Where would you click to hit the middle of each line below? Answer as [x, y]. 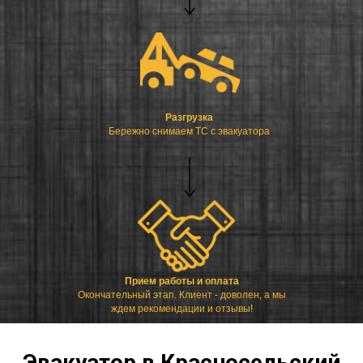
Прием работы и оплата [182, 281]
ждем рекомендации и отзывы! [182, 308]
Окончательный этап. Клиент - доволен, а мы [182, 295]
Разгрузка [189, 117]
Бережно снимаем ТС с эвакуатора [189, 131]
